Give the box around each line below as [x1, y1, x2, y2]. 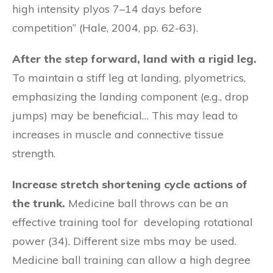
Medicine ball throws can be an [65, 196, 228, 210]
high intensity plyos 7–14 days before [12, 2, 202, 16]
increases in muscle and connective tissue [12, 127, 224, 141]
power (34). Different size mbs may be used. [12, 234, 236, 248]
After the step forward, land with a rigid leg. [12, 52, 257, 66]
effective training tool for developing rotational [12, 215, 253, 229]
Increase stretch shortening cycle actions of [12, 177, 247, 191]
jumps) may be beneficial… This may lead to [12, 108, 238, 122]
